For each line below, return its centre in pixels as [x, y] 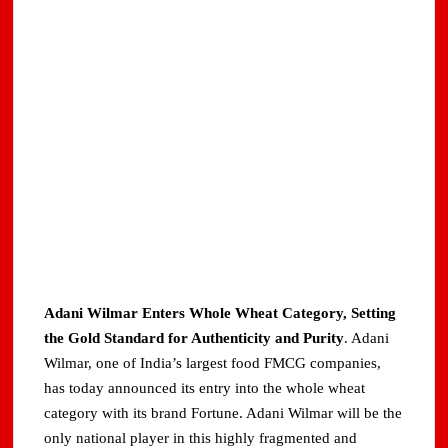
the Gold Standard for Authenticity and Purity [194, 338]
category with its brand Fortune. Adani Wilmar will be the [223, 413]
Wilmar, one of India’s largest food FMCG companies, [213, 363]
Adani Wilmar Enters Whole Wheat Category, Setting [220, 313]
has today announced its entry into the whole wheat [205, 388]
